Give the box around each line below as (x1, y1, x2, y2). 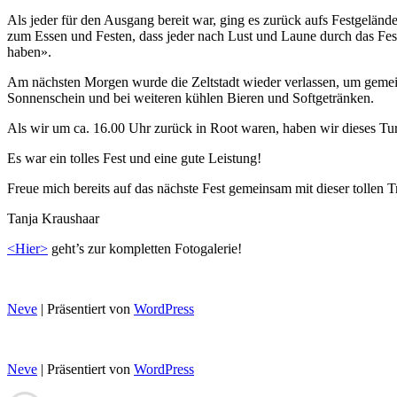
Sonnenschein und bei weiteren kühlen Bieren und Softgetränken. (7, 90, 374, 106)
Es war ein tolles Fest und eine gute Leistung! (7, 151, 261, 167)
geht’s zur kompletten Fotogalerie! (48, 241, 242, 257)
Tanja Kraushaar (7, 211, 99, 227)
